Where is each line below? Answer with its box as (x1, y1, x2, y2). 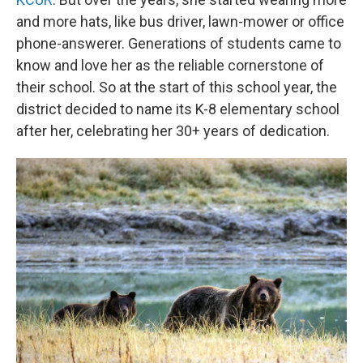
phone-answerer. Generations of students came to (16, 35, 341, 52)
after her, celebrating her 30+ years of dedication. (16, 122, 330, 139)
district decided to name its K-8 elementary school (16, 100, 340, 117)
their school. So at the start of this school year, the (16, 79, 337, 96)
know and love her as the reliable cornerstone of (16, 57, 324, 74)
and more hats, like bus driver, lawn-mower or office (16, 13, 344, 30)
